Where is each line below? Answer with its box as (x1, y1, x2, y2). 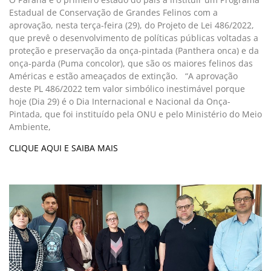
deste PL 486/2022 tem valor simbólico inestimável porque (9, 83, 245, 95)
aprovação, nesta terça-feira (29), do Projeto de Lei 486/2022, (9, 19, 254, 31)
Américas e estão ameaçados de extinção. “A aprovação (9, 70, 238, 82)
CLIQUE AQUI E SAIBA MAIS (9, 142, 118, 154)
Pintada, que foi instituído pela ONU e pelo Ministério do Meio (9, 108, 262, 120)
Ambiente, (9, 121, 51, 133)
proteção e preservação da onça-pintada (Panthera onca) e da (9, 45, 259, 57)
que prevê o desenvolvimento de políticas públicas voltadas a (9, 32, 258, 44)
